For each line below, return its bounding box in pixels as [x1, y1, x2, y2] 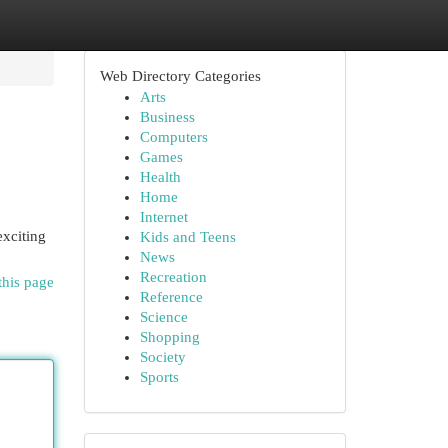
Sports [139, 369, 179, 385]
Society [139, 349, 186, 365]
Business [139, 109, 195, 125]
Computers [139, 129, 208, 145]
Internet [139, 209, 188, 225]
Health [139, 169, 181, 185]
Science [139, 309, 188, 325]
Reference [139, 289, 203, 305]
